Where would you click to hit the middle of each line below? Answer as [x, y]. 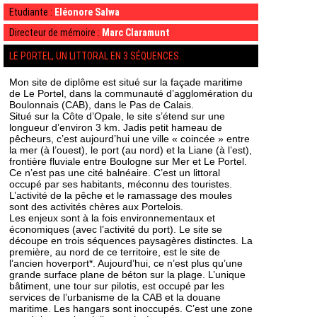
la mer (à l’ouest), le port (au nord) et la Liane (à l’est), [131, 150]
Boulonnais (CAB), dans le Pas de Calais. [102, 105]
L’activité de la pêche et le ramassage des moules [121, 195]
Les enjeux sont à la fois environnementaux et [112, 218]
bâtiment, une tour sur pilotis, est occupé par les [117, 286]
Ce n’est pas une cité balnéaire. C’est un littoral [115, 173]
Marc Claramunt [136, 33]
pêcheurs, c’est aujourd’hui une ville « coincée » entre [129, 139]
